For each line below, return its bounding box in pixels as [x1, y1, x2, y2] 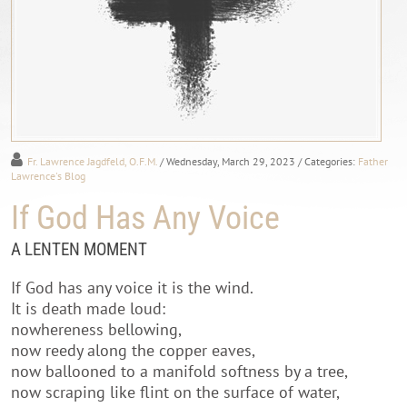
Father [358, 154, 388, 168]
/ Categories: [298, 154, 358, 168]
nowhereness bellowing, [11, 318, 182, 340]
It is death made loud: [11, 297, 165, 319]
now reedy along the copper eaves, [11, 339, 255, 361]
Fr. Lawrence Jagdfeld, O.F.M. [27, 154, 157, 168]
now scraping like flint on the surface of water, [11, 381, 340, 402]
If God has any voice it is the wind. [11, 276, 253, 298]
